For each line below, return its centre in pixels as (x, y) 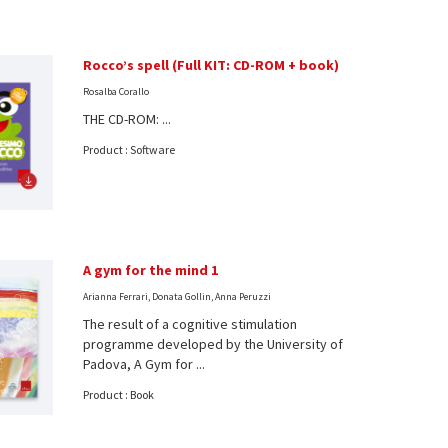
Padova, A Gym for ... (144, 363)
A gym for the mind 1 (151, 269)
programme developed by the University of (213, 343)
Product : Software (129, 149)
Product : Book (119, 394)
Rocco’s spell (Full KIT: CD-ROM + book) (211, 64)
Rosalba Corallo (116, 91)
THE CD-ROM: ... (127, 118)
